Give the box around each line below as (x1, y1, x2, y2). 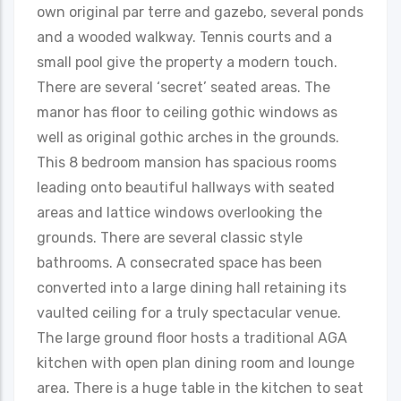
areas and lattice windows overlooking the (37, 203, 322, 221)
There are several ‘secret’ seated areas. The (37, 78, 330, 96)
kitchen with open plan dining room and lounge (37, 354, 354, 371)
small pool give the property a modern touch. (37, 53, 337, 71)
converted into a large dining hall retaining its (37, 278, 346, 296)
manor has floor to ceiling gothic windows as (37, 103, 337, 121)
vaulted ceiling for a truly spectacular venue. (37, 303, 341, 321)
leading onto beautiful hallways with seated (37, 178, 335, 196)
